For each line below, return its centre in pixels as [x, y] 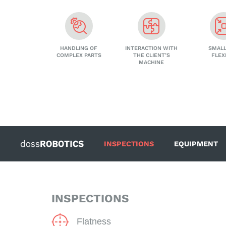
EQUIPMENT [196, 144]
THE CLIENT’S [151, 55]
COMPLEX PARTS [79, 55]
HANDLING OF [79, 48]
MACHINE [152, 63]
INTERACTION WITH [152, 48]
